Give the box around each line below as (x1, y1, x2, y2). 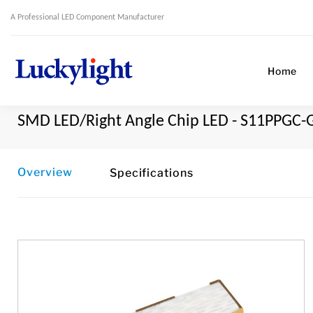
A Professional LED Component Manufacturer (10, 13, 164, 22)
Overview (17, 166, 73, 179)
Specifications (109, 166, 194, 180)
